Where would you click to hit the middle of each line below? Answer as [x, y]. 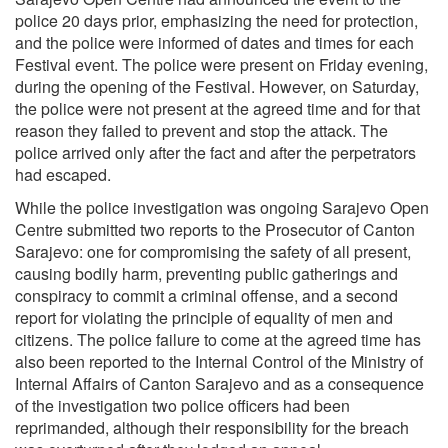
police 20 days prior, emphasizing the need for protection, [216, 20]
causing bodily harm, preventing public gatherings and [206, 273]
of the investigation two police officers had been [182, 405]
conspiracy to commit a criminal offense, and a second [206, 295]
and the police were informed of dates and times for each [214, 42]
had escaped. [63, 174]
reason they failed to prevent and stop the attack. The [201, 130]
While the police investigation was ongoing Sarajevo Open [222, 207]
